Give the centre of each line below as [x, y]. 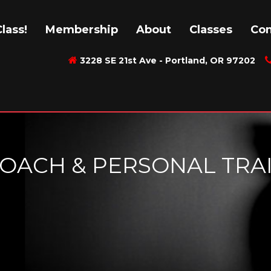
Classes [211, 30]
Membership [81, 30]
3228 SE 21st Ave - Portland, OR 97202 [171, 60]
